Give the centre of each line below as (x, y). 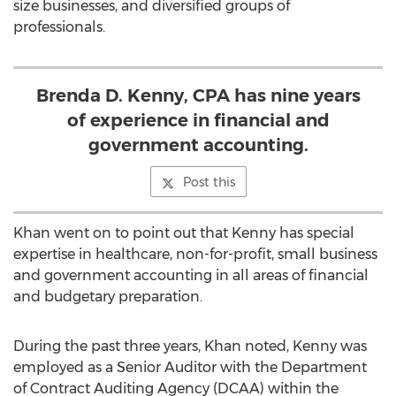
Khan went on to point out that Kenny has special (184, 233)
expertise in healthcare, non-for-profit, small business (195, 254)
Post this (209, 182)
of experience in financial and (198, 120)
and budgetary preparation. (108, 297)
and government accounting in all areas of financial (191, 275)
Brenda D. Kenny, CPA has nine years (198, 95)
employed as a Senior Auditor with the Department (190, 367)
